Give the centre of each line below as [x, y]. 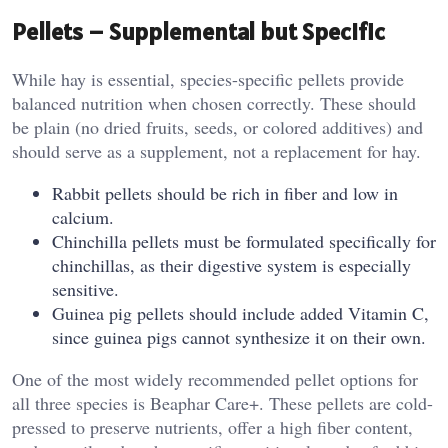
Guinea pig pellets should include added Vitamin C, [240, 313]
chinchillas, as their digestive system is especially [231, 265]
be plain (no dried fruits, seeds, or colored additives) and [217, 127]
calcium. [83, 217]
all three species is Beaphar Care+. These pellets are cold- [222, 403]
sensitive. [85, 289]
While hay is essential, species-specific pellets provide [208, 79]
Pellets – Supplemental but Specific [198, 32]
